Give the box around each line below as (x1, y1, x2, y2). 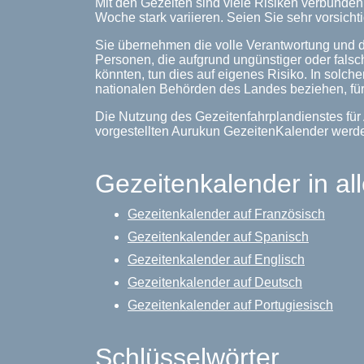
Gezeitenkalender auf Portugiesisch (128, 298, 333, 312)
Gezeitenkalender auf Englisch (128, 253, 305, 266)
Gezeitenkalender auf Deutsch (128, 275, 302, 289)
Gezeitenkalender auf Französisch (128, 207, 325, 221)
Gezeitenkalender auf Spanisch (128, 230, 309, 244)
